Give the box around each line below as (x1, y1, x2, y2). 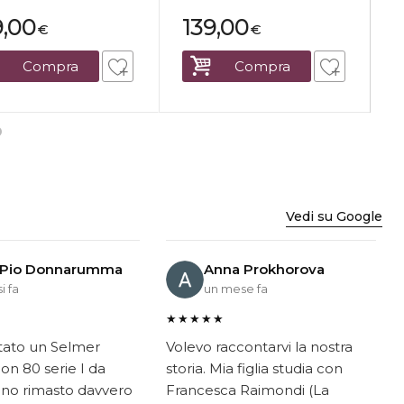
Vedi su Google (286, 208, 382, 225)
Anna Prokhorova (203, 260, 325, 278)
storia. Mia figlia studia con (165, 360, 343, 377)
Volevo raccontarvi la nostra (165, 338, 353, 355)
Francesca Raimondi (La (165, 381, 329, 399)
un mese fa (203, 280, 268, 296)
